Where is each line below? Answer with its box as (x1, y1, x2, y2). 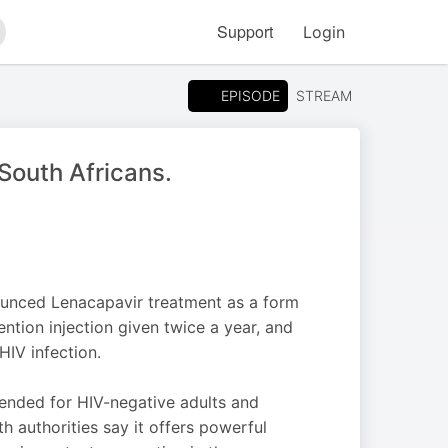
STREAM (296, 87, 352, 104)
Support (217, 20, 273, 43)
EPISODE (221, 86, 280, 104)
